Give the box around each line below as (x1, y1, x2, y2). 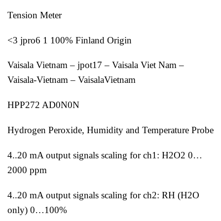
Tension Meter (7, 9, 62, 20)
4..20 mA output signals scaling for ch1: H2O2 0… (7, 149, 202, 160)
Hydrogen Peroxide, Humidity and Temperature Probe (7, 124, 214, 135)
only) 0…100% (7, 204, 67, 215)
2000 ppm (7, 164, 47, 175)
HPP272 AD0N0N (7, 100, 79, 110)
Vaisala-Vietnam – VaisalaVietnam (7, 74, 138, 85)
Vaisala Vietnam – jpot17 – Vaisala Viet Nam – (7, 60, 184, 71)
